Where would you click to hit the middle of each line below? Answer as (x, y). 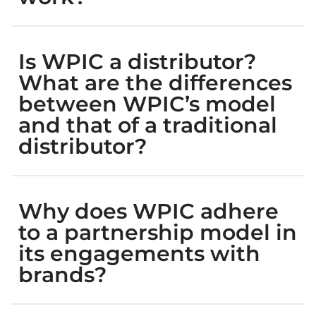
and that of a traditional (148, 125)
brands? (62, 275)
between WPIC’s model (147, 104)
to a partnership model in (158, 232)
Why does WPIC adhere (148, 211)
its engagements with (139, 254)
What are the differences (155, 83)
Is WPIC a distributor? (137, 62)
